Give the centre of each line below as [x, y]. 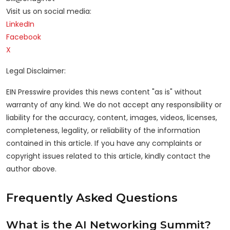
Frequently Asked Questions [92, 197]
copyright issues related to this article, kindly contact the [108, 156]
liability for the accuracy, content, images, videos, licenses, [112, 118]
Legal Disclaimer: [36, 71]
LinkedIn [20, 24]
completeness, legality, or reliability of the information [103, 131]
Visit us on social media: [49, 12]
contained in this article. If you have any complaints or [104, 143]
